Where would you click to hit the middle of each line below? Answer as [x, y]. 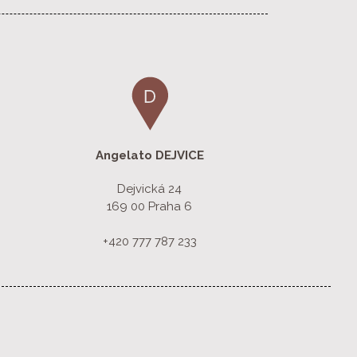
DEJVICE [179, 156]
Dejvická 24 [150, 189]
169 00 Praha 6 [150, 207]
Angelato [125, 156]
